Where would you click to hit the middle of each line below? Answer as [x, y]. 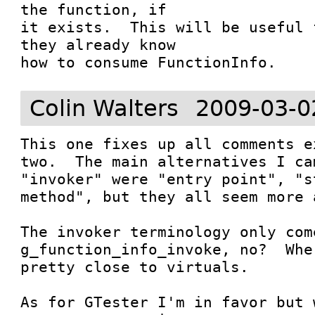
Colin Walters [104, 108]
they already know [98, 45]
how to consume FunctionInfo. [149, 62]
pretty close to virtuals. [135, 267]
